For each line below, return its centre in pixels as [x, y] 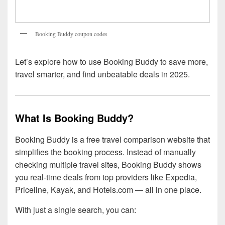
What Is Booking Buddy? [74, 118]
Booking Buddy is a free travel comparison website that [113, 140]
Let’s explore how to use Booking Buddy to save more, [111, 62]
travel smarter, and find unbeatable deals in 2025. [102, 74]
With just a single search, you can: [76, 210]
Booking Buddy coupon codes [71, 34]
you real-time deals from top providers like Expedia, [106, 177]
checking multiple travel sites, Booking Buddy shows [108, 165]
